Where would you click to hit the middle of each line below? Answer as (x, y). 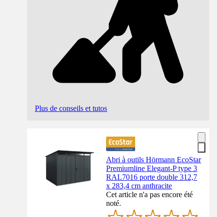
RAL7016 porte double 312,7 (152, 177)
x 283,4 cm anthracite (139, 186)
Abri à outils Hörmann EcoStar (154, 159)
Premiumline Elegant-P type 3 (152, 168)
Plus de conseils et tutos (71, 108)
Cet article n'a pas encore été (150, 194)
